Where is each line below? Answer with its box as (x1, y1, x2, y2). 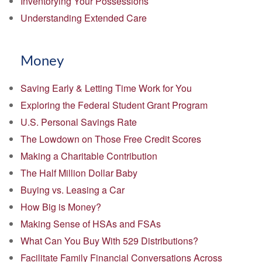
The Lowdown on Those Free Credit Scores (20, 132, 201, 146)
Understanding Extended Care (20, 11, 147, 25)
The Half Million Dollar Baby (20, 166, 137, 180)
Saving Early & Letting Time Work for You (20, 81, 192, 95)
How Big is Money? (20, 200, 101, 213)
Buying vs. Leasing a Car (20, 183, 125, 196)
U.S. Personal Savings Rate (20, 115, 137, 129)
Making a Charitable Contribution (20, 149, 157, 163)
